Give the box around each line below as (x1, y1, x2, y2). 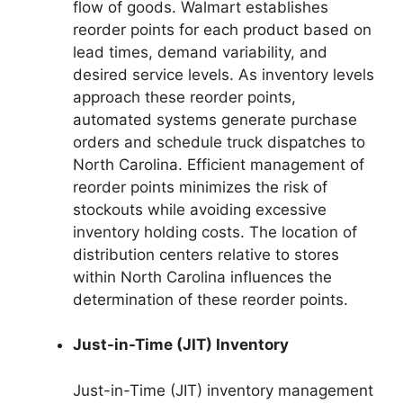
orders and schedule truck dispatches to (73, 132, 365, 151)
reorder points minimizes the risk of (73, 177, 327, 196)
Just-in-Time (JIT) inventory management (73, 381, 373, 399)
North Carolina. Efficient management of (73, 155, 364, 174)
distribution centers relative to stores (73, 245, 339, 264)
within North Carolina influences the (73, 267, 332, 286)
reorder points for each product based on (73, 20, 372, 39)
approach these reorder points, (73, 87, 296, 106)
